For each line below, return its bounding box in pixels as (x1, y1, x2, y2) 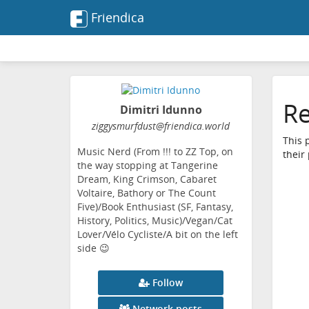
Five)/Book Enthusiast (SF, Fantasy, (77, 200, 233, 214)
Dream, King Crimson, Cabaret (77, 172, 217, 186)
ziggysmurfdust (92, 119, 157, 133)
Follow (152, 276, 183, 290)
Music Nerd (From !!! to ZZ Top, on (77, 145, 233, 159)
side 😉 (77, 241, 110, 255)
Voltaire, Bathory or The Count (77, 186, 216, 200)
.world (202, 119, 230, 133)
